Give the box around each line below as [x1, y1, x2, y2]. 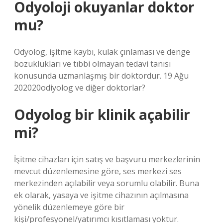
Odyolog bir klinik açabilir [14, 105, 190, 124]
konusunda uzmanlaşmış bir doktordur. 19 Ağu [14, 70, 189, 81]
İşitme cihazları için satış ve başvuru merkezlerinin [14, 154, 200, 165]
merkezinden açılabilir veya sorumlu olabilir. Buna [14, 178, 199, 189]
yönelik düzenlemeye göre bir [14, 202, 124, 213]
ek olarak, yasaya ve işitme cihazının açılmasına [14, 190, 189, 201]
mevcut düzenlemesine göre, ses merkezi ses [14, 166, 182, 177]
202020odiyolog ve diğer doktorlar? [14, 82, 145, 93]
